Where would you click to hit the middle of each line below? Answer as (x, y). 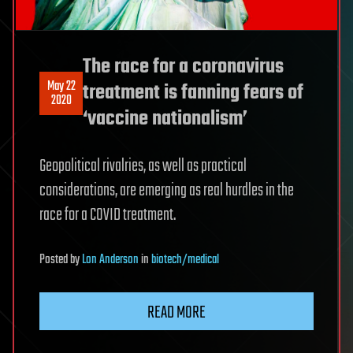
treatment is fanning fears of (193, 93)
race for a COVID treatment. (108, 216)
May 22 (61, 86)
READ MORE (176, 313)
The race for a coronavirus (183, 67)
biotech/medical (185, 260)
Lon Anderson (110, 260)
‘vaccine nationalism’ (165, 119)
